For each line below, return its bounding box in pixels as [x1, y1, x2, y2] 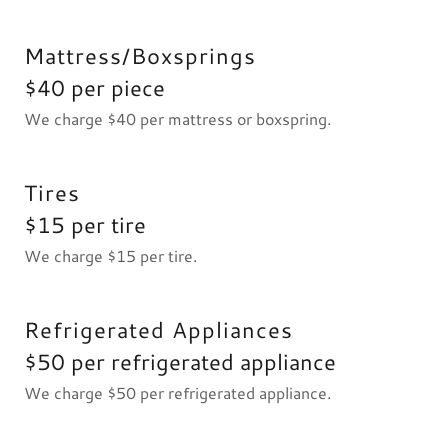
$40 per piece [24, 72, 165, 103]
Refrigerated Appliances [24, 314, 293, 345]
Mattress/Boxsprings [24, 40, 256, 71]
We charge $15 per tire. [24, 244, 201, 267]
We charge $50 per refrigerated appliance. [24, 381, 335, 404]
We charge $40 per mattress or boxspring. [24, 107, 335, 130]
